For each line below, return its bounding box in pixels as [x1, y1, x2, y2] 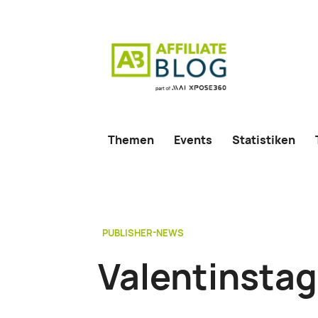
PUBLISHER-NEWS [102, 226, 184, 239]
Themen [108, 132, 154, 148]
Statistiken [232, 132, 295, 148]
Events [174, 132, 212, 148]
